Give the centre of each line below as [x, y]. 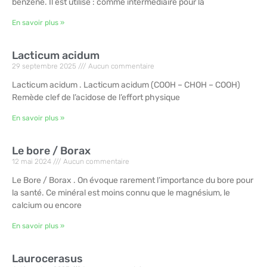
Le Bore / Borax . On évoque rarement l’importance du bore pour [133, 181]
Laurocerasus [47, 259]
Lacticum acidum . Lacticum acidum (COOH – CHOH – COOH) [126, 85]
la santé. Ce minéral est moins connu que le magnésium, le [121, 193]
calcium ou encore [47, 206]
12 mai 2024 [32, 162]
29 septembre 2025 [45, 66]
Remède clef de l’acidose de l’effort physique [96, 98]
